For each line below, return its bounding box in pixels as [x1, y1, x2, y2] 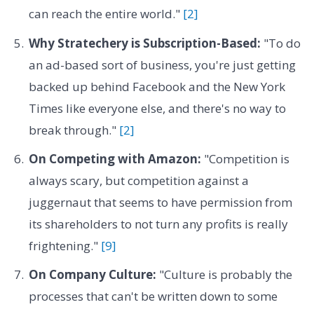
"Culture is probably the [156, 266, 292, 283]
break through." [28, 121, 119, 138]
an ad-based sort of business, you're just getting [28, 56, 296, 73]
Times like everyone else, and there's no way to [28, 100, 286, 116]
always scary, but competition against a [28, 172, 249, 189]
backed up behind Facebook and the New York [28, 78, 285, 95]
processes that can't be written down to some [28, 288, 278, 305]
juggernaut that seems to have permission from [28, 194, 292, 211]
